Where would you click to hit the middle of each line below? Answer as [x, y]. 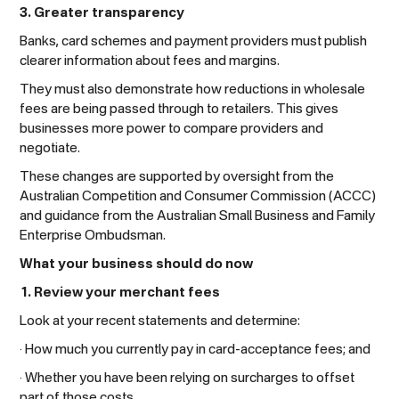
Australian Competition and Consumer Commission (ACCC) [198, 196]
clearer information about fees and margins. [150, 61]
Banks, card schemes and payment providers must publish [194, 41]
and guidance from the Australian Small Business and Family [198, 216]
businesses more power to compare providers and [172, 128]
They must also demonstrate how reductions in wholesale [193, 89]
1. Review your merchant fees [120, 292]
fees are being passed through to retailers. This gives [179, 109]
